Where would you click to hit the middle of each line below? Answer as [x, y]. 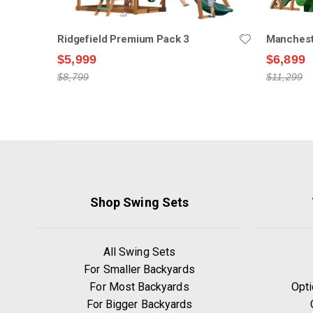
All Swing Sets [139, 252]
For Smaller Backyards [139, 269]
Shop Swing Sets [139, 202]
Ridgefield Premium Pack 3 [124, 39]
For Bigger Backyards [139, 304]
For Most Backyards [139, 286]
